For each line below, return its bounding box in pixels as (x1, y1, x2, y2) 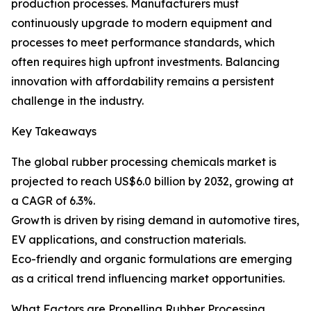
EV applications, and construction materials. (11, 233, 246, 247)
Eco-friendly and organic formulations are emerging (11, 252, 292, 267)
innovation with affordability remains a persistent (11, 74, 274, 89)
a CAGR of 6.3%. (11, 194, 95, 208)
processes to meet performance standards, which (11, 35, 275, 50)
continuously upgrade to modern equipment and (11, 16, 272, 31)
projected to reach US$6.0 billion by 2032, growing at (11, 174, 294, 189)
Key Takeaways (11, 124, 96, 139)
